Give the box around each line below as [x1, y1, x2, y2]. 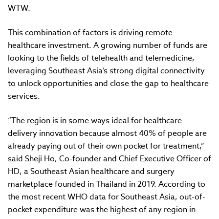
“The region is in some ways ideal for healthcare [8, 115, 182, 126]
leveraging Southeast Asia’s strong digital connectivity [8, 65, 205, 76]
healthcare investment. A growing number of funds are [8, 40, 207, 50]
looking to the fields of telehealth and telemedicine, [8, 52, 195, 63]
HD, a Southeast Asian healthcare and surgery [8, 166, 175, 176]
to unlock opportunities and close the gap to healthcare [8, 78, 209, 88]
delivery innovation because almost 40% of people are [8, 128, 207, 138]
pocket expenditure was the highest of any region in [8, 204, 196, 215]
